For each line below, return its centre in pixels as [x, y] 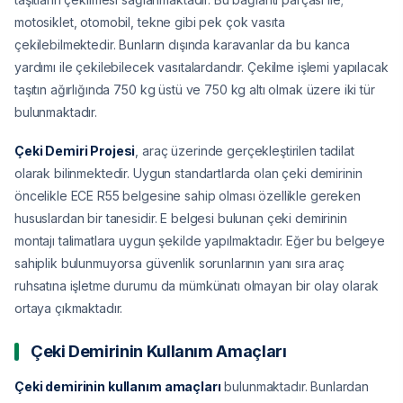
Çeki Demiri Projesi [75, 151]
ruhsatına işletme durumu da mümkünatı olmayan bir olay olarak [197, 286]
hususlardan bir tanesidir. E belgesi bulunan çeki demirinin [181, 219]
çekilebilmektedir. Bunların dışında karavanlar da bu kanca [182, 45]
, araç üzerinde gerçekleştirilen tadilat [245, 151]
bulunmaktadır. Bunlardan [295, 387]
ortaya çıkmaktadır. [69, 309]
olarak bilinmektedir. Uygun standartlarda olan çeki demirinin [188, 174]
